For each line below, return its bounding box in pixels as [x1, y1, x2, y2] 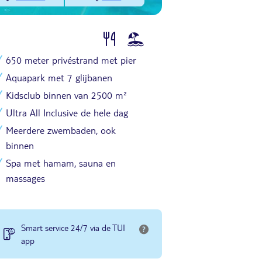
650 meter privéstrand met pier [6, 54, 136, 66]
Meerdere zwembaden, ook [6, 124, 116, 136]
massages [6, 172, 45, 184]
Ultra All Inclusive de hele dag [6, 106, 128, 119]
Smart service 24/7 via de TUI [21, 222, 125, 233]
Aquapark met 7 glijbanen [6, 71, 112, 84]
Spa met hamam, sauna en [6, 157, 116, 169]
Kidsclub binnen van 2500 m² [6, 89, 127, 101]
